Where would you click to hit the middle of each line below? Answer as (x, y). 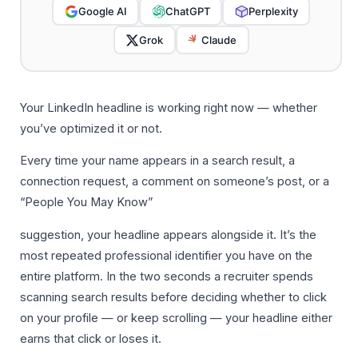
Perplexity (273, 11)
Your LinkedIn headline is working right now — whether (169, 107)
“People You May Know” (86, 203)
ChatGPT (187, 11)
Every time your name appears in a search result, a (157, 161)
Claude (219, 40)
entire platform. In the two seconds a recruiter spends (167, 276)
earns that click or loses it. (91, 338)
